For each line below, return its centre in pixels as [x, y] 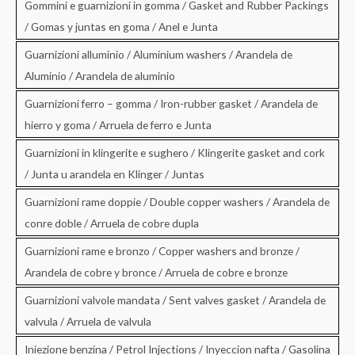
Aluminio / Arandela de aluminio [100, 75]
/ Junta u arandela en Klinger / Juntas [115, 174]
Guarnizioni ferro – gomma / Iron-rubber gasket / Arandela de [171, 103]
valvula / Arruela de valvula [88, 321]
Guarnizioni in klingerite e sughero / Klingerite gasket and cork [175, 152]
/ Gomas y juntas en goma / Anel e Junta [121, 26]
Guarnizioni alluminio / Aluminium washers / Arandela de [158, 54]
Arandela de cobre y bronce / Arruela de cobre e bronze [156, 272]
